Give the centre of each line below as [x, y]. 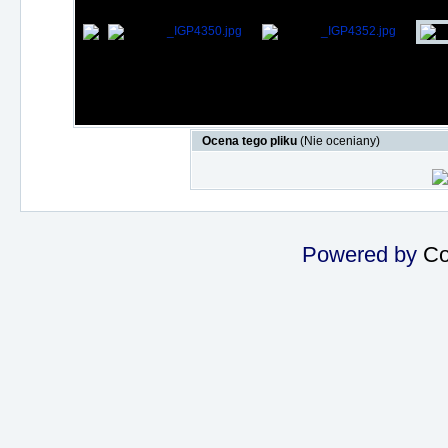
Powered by [362, 254]
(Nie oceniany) [340, 141]
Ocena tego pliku [251, 141]
